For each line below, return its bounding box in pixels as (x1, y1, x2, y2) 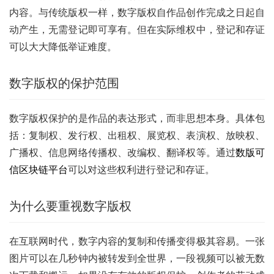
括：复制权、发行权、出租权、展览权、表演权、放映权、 (9, 128, 265, 141)
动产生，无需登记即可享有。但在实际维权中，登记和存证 (9, 23, 265, 35)
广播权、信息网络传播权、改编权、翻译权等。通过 (9, 146, 235, 158)
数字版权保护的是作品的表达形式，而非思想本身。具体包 (9, 111, 265, 124)
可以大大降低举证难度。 (9, 40, 117, 53)
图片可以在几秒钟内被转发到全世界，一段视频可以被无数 (9, 251, 265, 264)
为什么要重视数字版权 (9, 198, 131, 213)
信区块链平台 (9, 163, 68, 176)
